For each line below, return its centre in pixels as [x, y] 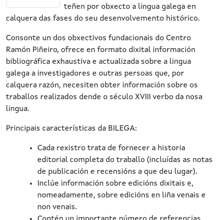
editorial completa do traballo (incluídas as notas [125, 160]
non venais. [57, 207]
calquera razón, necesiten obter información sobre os [102, 85]
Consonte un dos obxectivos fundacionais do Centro [98, 38]
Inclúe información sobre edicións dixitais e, [115, 184]
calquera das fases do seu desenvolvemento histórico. [103, 19]
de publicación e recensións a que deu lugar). [117, 172]
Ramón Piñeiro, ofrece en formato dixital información [101, 50]
